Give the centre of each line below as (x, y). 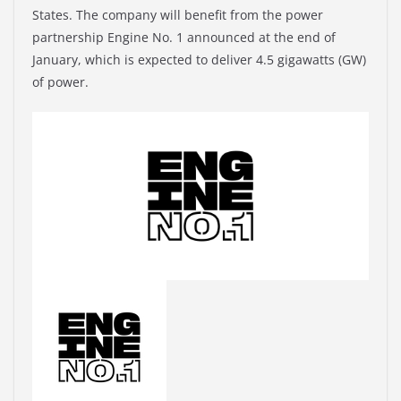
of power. (60, 82)
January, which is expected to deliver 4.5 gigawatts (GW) (199, 60)
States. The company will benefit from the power (178, 15)
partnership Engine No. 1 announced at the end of (184, 38)
